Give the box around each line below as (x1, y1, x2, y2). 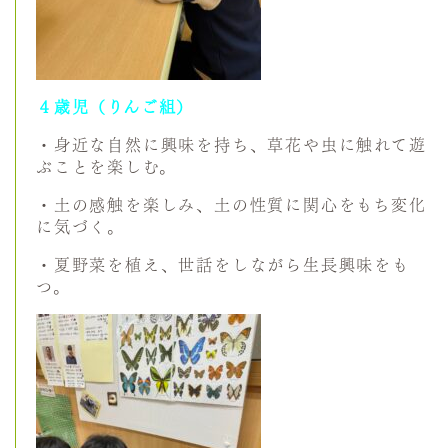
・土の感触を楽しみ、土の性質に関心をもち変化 (36, 197, 427, 213)
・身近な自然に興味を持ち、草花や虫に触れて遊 (36, 137, 427, 153)
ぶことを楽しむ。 (36, 159, 177, 175)
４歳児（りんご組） (36, 99, 195, 115)
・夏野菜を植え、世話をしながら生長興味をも (36, 257, 410, 273)
